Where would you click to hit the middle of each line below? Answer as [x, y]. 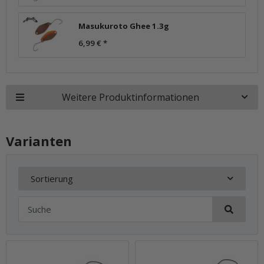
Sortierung [52, 178]
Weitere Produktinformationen [131, 97]
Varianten [39, 141]
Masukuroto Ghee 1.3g [124, 26]
